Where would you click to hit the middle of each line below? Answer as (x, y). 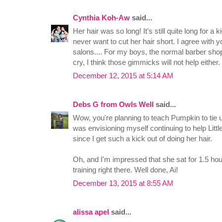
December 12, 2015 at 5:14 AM (123, 76)
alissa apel (91, 212)
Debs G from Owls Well (113, 105)
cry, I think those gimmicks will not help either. (146, 62)
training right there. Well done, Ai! (125, 170)
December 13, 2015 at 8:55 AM (123, 183)
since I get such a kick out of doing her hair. (142, 139)
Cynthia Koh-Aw (101, 18)
